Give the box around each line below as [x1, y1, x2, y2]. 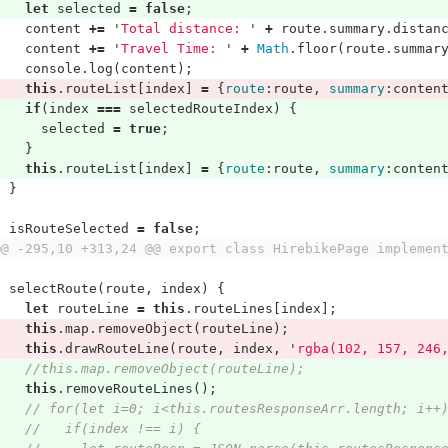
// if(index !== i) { [24, 421, 201, 436]
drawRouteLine [64, 341, 169, 356]
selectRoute [8, 281, 97, 296]
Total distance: [120, 21, 249, 36]
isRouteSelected [8, 221, 129, 236]
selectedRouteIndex [128, 101, 273, 116]
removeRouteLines [64, 381, 193, 396]
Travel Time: [120, 41, 225, 56]
